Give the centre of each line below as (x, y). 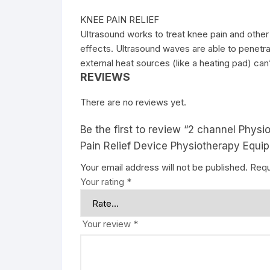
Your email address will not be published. (164, 167)
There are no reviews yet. (133, 102)
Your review (108, 224)
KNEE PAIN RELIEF (120, 20)
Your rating (103, 182)
